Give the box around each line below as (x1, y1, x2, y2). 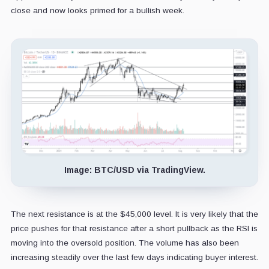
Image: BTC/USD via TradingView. (64, 165, 205, 175)
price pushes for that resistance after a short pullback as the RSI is (10, 223, 258, 233)
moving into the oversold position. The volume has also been (10, 238, 239, 247)
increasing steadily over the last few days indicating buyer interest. (10, 252, 258, 262)
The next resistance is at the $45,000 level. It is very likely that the (10, 209, 258, 219)
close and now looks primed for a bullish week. (10, 5, 184, 15)
